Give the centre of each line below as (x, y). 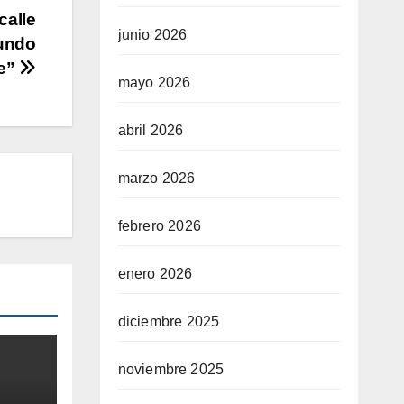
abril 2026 (151, 130)
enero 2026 (155, 274)
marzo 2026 (156, 178)
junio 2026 (152, 35)
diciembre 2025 (169, 321)
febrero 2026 (159, 226)
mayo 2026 (154, 83)
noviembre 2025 (171, 369)
